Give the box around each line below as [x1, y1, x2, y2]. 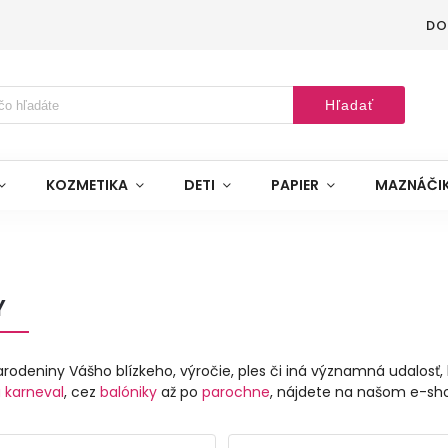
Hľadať [324, 97, 374, 113]
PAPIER [271, 175, 319, 195]
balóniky [100, 382, 157, 402]
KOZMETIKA [46, 175, 128, 195]
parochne [202, 382, 270, 402]
